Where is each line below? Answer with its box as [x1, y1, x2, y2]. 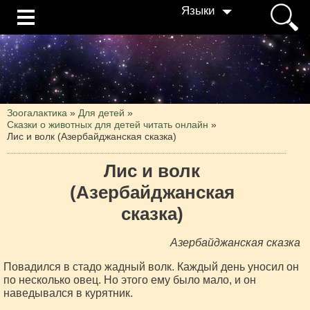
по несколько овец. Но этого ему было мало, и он [3, 274, 256, 286]
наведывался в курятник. [3, 287, 133, 299]
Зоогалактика [7, 107, 67, 118]
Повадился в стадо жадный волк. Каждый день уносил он [3, 261, 299, 273]
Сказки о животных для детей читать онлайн [7, 119, 208, 130]
